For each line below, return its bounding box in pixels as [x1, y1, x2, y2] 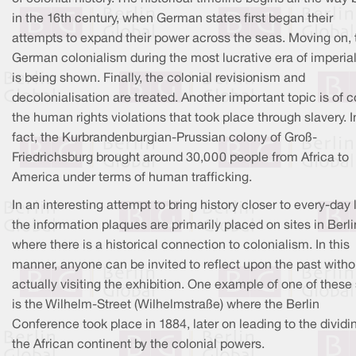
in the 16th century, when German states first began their [12, 13, 333, 25]
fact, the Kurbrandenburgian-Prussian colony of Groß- [12, 132, 317, 144]
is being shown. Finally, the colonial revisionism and [12, 72, 305, 84]
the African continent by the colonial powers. [12, 339, 265, 350]
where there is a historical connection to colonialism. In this [12, 239, 350, 251]
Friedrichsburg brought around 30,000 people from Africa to [12, 152, 349, 164]
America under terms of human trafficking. [12, 172, 252, 184]
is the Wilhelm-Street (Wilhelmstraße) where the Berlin [12, 299, 319, 311]
